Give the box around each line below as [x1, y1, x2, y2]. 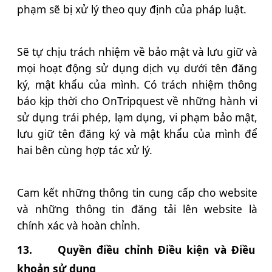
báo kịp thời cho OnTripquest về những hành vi [17, 93, 258, 109]
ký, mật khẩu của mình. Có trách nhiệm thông [17, 77, 258, 92]
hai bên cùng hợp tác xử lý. [17, 143, 152, 158]
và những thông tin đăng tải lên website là [17, 202, 258, 217]
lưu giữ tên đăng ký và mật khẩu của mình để [17, 126, 258, 141]
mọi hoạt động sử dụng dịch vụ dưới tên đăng [17, 61, 258, 76]
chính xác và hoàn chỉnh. [17, 218, 143, 233]
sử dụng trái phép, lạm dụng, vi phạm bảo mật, [17, 110, 258, 125]
